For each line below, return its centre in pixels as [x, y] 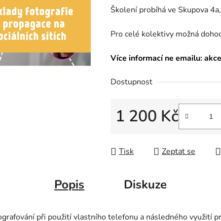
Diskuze [145, 185]
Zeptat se [179, 152]
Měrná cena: [136, 132]
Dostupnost [131, 82]
